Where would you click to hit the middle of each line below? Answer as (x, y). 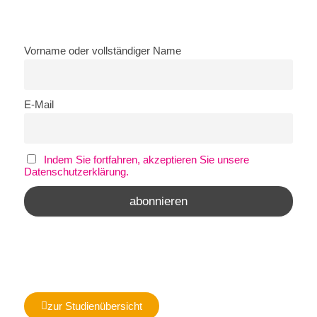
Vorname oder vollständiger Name (103, 51)
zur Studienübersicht (95, 306)
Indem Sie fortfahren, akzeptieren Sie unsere (146, 160)
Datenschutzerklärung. (76, 172)
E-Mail (39, 105)
